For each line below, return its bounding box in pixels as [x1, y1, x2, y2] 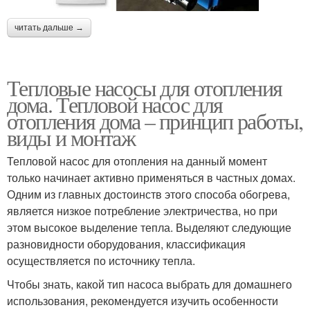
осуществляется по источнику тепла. [7, 252, 195, 268]
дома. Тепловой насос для [7, 89, 223, 119]
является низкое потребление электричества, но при [7, 202, 277, 219]
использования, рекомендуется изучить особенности [7, 292, 278, 309]
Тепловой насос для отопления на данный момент [7, 152, 267, 169]
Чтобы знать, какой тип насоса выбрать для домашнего [7, 275, 292, 292]
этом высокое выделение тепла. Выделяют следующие [7, 219, 291, 235]
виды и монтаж [7, 122, 136, 152]
